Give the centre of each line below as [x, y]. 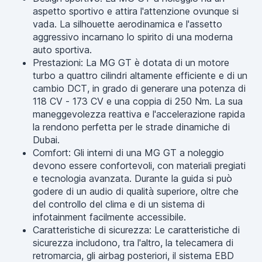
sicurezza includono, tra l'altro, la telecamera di [133, 243]
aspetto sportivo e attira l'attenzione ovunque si [136, 11]
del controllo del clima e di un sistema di [119, 204]
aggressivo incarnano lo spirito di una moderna [133, 37]
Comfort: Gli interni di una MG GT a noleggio [128, 153]
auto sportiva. [62, 50]
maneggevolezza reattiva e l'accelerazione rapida [139, 114]
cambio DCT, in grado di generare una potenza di [139, 88]
